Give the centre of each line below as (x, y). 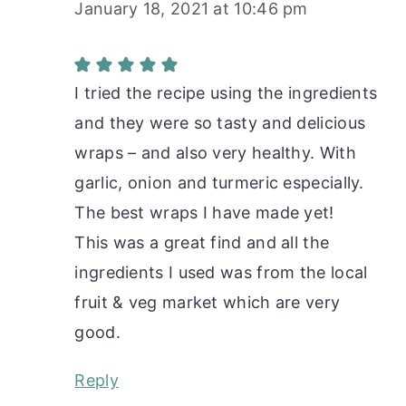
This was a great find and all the (202, 242)
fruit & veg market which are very (208, 302)
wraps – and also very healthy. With (215, 152)
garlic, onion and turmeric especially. (219, 182)
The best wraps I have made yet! (204, 212)
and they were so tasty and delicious (220, 122)
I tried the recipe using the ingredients (226, 92)
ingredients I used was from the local (221, 272)
